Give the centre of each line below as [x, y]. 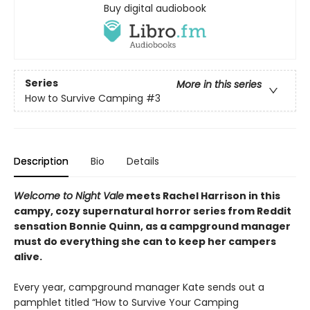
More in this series [219, 84]
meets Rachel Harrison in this [202, 196]
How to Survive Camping [84, 98]
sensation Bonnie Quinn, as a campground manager [152, 227]
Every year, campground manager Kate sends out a [139, 288]
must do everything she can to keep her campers [145, 242]
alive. [28, 257]
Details [143, 162]
